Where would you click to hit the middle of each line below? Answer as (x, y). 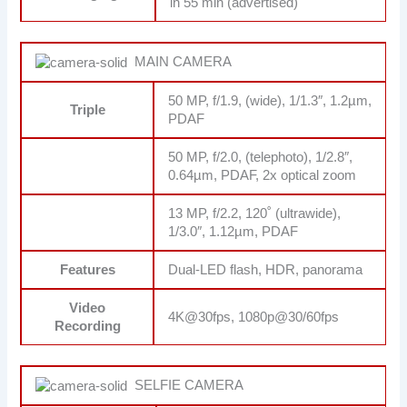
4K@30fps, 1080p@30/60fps (254, 318)
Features (87, 270)
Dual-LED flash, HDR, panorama (266, 270)
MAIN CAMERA (180, 62)
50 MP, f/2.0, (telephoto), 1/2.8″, (261, 158)
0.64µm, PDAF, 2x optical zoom (263, 176)
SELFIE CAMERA (186, 386)
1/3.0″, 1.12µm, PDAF (233, 232)
